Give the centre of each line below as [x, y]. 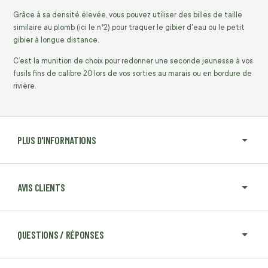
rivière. [25, 86]
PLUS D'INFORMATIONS [57, 140]
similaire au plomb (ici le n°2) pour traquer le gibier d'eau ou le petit [129, 28]
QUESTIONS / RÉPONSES [61, 235]
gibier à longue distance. [56, 40]
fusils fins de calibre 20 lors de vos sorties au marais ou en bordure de [133, 74]
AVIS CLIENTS [41, 188]
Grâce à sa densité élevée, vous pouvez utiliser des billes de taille [128, 15]
